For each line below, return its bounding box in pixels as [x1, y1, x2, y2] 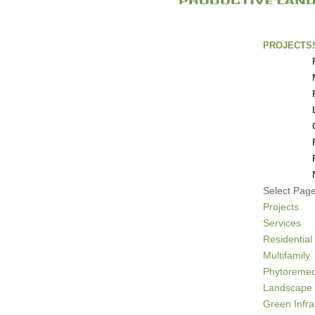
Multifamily [263, 250, 311, 261]
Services [263, 217, 302, 229]
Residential [263, 233, 313, 245]
